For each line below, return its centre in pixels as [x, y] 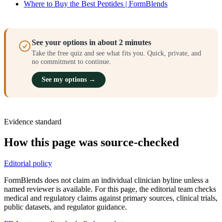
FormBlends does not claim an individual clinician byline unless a [106, 180]
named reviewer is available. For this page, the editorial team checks [110, 189]
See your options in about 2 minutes [91, 42]
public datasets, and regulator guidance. [65, 207]
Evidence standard [33, 121]
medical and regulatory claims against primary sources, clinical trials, [111, 198]
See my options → [69, 79]
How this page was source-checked [91, 142]
